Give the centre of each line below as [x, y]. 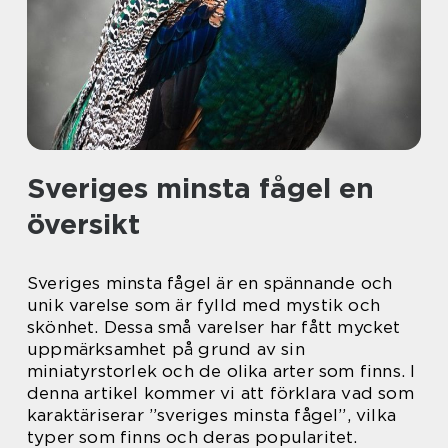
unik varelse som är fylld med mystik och [204, 305]
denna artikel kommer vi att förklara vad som [220, 393]
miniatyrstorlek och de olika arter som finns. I [221, 371]
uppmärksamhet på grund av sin [166, 349]
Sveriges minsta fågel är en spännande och [210, 283]
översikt [83, 224]
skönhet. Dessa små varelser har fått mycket [214, 327]
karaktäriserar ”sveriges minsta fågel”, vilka [212, 415]
